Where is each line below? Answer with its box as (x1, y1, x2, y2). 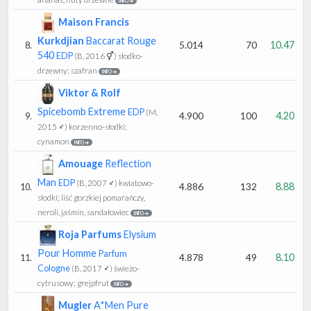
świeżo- (112, 263, 140, 273)
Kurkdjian (37, 34, 84, 47)
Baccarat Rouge (84, 34, 156, 47)
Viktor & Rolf (58, 86, 121, 99)
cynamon (37, 136, 69, 146)
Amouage (58, 157, 103, 169)
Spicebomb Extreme (37, 105, 128, 117)
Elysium (121, 228, 156, 240)
